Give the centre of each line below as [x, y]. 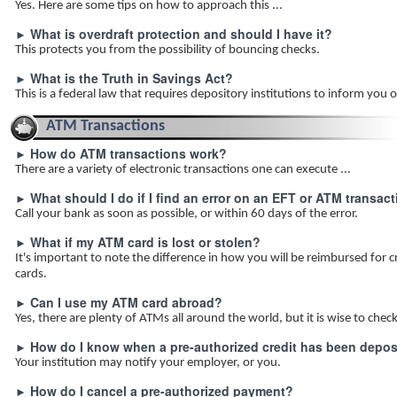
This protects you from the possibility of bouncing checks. [167, 50]
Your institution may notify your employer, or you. [148, 363]
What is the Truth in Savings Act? [132, 78]
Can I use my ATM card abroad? [126, 302]
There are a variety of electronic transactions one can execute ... [183, 170]
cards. [31, 274]
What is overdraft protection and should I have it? [181, 34]
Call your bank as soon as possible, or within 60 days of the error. [187, 214]
